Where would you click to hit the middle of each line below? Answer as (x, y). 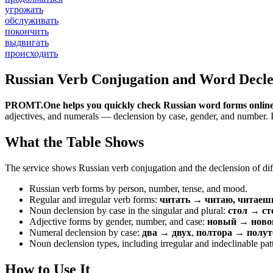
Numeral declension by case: (86, 232)
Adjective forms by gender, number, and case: (118, 221)
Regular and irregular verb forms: (94, 199)
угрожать (24, 10)
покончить (27, 32)
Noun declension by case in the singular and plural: (129, 210)
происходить (31, 54)
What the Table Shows (74, 142)
